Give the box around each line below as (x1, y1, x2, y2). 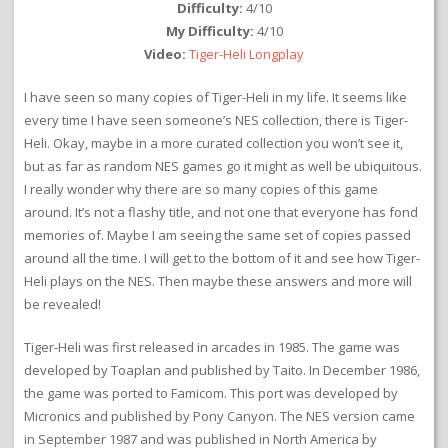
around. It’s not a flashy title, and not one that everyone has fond (24, 203, 418, 222)
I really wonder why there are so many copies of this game (24, 180, 378, 199)
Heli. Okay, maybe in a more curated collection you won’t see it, (24, 134, 403, 153)
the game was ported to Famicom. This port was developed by (24, 384, 398, 403)
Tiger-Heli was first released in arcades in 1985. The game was (24, 338, 400, 357)
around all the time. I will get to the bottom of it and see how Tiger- (24, 249, 420, 268)
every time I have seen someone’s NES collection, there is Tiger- (24, 111, 408, 130)
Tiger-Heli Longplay (189, 45, 304, 64)
